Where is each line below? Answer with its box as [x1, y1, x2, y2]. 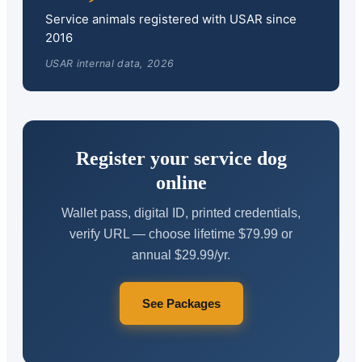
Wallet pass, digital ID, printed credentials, [61, 205, 301, 220]
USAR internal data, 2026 [45, 57, 175, 69]
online [155, 171, 207, 193]
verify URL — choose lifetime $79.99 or [69, 226, 293, 241]
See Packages [141, 296, 221, 310]
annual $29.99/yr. [132, 247, 230, 262]
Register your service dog [75, 147, 287, 169]
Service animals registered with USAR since [45, 11, 297, 27]
